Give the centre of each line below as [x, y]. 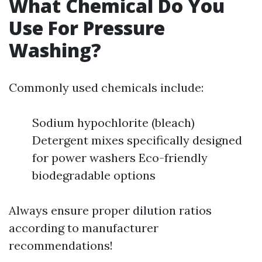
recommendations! [61, 245]
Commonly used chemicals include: [106, 87]
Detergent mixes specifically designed [137, 140]
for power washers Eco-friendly [120, 158]
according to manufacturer [84, 228]
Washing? [55, 50]
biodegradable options [94, 175]
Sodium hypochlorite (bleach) [113, 123]
